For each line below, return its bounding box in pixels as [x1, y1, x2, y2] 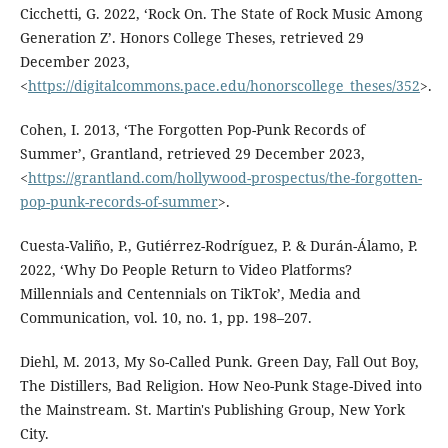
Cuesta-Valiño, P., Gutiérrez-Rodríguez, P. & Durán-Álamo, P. [19, 236, 418, 256]
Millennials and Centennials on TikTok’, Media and [19, 284, 361, 304]
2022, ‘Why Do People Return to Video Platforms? [19, 260, 352, 280]
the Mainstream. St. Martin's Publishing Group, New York [19, 400, 405, 420]
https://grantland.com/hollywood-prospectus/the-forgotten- [27, 168, 422, 188]
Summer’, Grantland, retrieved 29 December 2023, [19, 144, 365, 164]
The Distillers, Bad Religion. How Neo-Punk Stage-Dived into [19, 376, 422, 396]
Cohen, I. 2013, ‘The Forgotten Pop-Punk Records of [19, 120, 365, 140]
